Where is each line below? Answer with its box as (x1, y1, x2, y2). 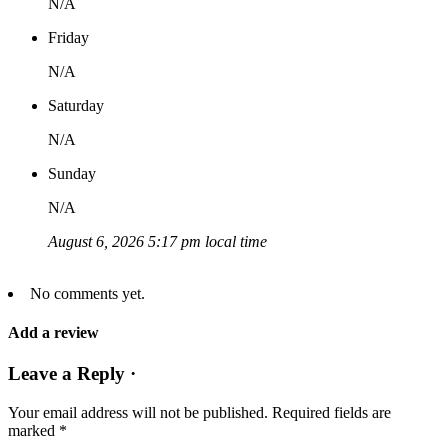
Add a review (8, 324, 99, 342)
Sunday (48, 164, 96, 182)
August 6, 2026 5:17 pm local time (48, 232, 267, 250)
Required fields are (272, 404, 391, 422)
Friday (48, 28, 89, 46)
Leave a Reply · (8, 363, 136, 385)
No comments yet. (30, 284, 145, 302)
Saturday (48, 96, 104, 114)
